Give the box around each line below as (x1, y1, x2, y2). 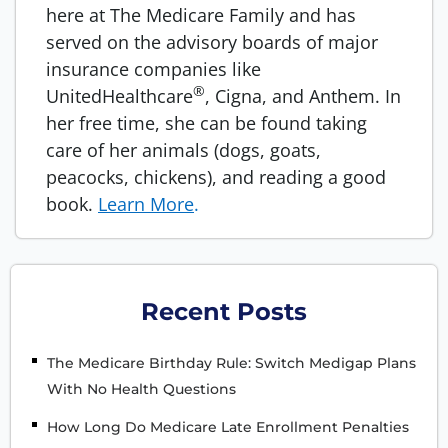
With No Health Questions (47, 380, 236, 399)
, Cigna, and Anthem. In (205, 84, 401, 109)
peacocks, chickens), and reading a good (46, 165, 386, 190)
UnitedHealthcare (46, 84, 193, 109)
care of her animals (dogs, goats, (46, 138, 321, 163)
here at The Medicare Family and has (46, 3, 356, 28)
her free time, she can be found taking (46, 111, 367, 136)
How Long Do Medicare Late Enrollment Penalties (47, 418, 409, 437)
